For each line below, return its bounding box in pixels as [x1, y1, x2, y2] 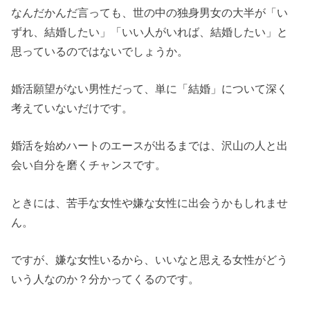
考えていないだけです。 [11, 101, 134, 114]
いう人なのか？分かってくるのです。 [11, 272, 200, 285]
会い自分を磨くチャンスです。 [11, 158, 167, 172]
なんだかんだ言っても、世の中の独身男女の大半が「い [11, 6, 289, 19]
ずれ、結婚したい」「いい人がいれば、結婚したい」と [11, 25, 289, 38]
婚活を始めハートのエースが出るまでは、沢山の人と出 [11, 139, 289, 152]
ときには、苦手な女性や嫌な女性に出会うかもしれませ [11, 196, 289, 209]
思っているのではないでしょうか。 [11, 44, 189, 57]
